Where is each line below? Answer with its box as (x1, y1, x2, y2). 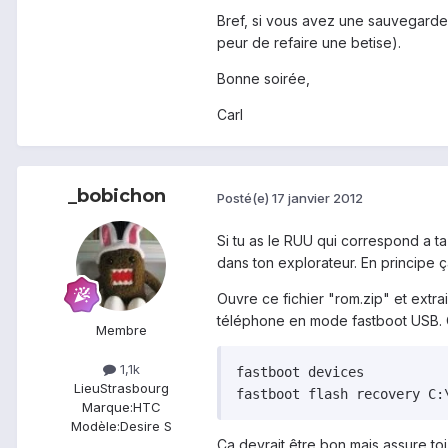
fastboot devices (236, 364, 364, 381)
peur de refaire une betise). (217, 34, 401, 52)
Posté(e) (217, 189, 272, 206)
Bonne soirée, (217, 70, 310, 88)
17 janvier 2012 (272, 189, 363, 206)
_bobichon (68, 185, 166, 208)
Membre (95, 322, 147, 339)
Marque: (81, 399, 133, 416)
